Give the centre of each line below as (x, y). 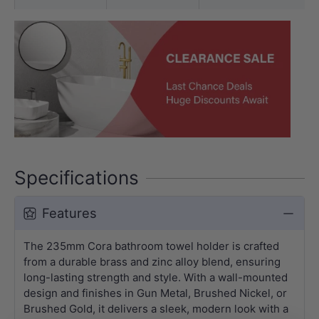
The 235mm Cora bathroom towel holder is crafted (151, 246)
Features (69, 213)
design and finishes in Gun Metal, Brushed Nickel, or (155, 293)
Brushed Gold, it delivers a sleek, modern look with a (156, 309)
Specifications (77, 178)
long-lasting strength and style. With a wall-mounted (156, 277)
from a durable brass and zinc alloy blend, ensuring (152, 262)
